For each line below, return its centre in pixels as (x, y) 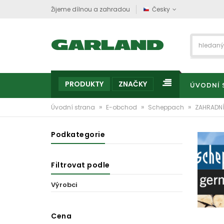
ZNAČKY (133, 84)
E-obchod (122, 107)
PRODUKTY (84, 84)
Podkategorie (78, 134)
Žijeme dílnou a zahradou (90, 9)
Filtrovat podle (80, 165)
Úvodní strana (74, 107)
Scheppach (167, 107)
